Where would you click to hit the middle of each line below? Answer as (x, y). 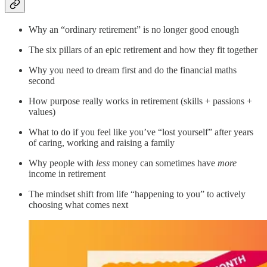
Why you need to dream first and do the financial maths (133, 70)
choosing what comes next (78, 204)
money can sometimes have (164, 163)
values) (42, 111)
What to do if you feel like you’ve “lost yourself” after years (141, 132)
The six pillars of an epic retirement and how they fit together (143, 49)
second (42, 80)
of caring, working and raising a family (102, 142)
